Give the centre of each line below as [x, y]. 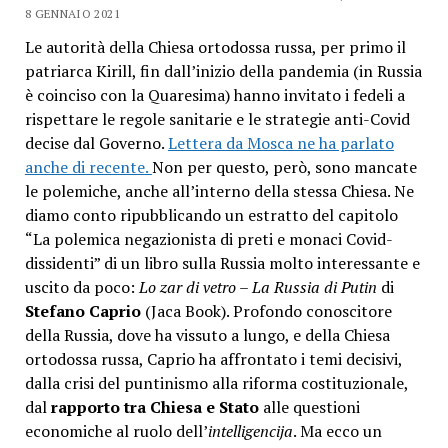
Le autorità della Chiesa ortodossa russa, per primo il [215, 47]
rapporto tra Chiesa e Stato [154, 407]
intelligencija [250, 431]
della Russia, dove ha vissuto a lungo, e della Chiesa [207, 335]
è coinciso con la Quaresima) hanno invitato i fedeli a [214, 95]
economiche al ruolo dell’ [116, 431]
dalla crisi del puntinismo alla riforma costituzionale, [216, 383]
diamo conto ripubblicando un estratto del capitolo [211, 215]
